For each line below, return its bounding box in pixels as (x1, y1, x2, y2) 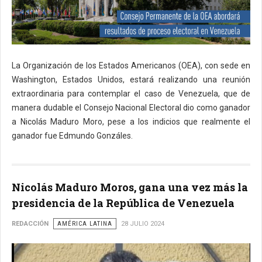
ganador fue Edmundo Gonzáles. (12, 131, 135, 140)
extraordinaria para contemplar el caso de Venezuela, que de (12, 89, 250, 98)
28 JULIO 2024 (121, 220, 164, 227)
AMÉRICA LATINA (57, 220, 112, 227)
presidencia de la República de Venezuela (12, 196, 235, 210)
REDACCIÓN (12, 220, 49, 227)
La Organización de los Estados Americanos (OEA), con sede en (12, 61, 250, 70)
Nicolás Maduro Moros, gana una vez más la (12, 180, 248, 194)
